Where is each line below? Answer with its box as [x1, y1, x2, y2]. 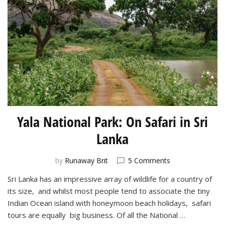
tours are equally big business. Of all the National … [8, 209, 185, 220]
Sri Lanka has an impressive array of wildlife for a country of [8, 173, 212, 184]
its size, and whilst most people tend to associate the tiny [8, 185, 210, 196]
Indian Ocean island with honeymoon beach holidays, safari [8, 197, 211, 208]
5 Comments [128, 155, 170, 165]
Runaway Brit [64, 155, 108, 165]
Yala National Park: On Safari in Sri [17, 111, 208, 131]
